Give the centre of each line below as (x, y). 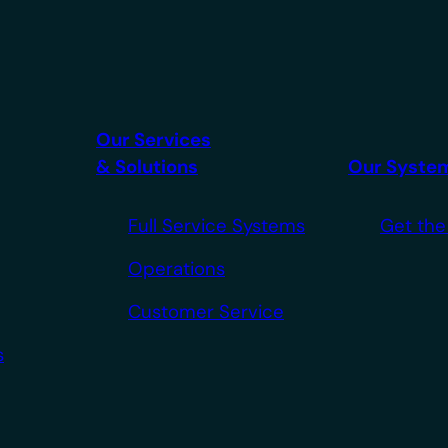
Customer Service (206, 311)
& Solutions (147, 166)
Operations (176, 268)
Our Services (153, 139)
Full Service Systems (216, 225)
